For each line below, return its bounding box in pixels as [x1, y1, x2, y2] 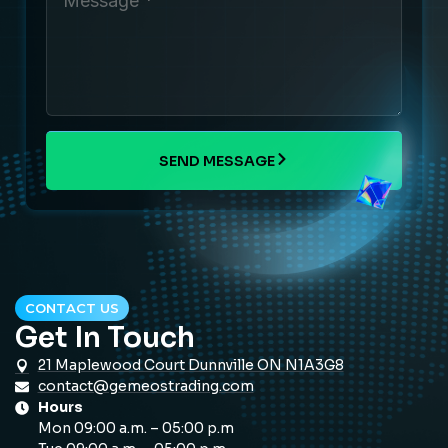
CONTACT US [25, 299, 119, 316]
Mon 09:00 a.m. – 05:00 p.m [37, 418, 234, 437]
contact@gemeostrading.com [37, 376, 254, 395]
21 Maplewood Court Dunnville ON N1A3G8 [37, 355, 344, 374]
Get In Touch [15, 319, 195, 355]
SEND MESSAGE [159, 151, 275, 170]
